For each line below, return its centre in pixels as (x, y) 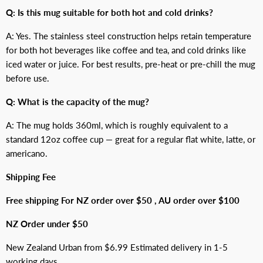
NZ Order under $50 (47, 224)
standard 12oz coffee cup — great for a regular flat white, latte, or (131, 139)
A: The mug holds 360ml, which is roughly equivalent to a (117, 125)
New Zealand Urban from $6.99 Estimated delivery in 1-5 (117, 247)
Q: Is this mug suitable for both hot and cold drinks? (109, 13)
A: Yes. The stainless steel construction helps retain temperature (129, 36)
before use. (28, 78)
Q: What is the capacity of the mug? (77, 102)
